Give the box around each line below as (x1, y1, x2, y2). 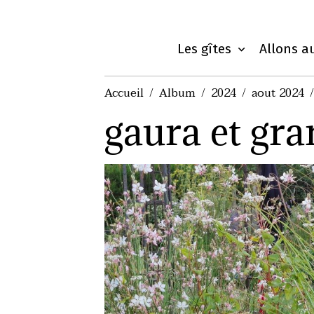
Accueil (104, 83, 144, 103)
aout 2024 (252, 83, 305, 103)
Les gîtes (177, 41, 235, 57)
